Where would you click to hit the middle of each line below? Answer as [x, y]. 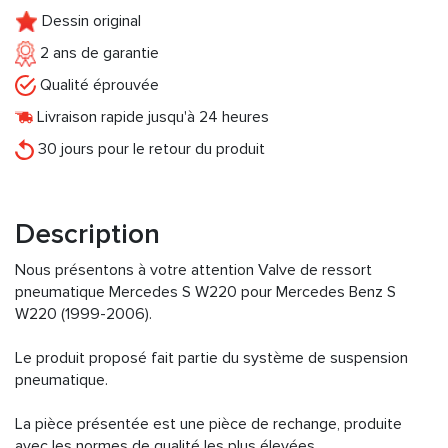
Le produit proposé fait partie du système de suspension [211, 357]
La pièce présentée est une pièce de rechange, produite [208, 423]
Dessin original [89, 20]
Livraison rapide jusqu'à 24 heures [151, 116]
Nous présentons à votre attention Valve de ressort [193, 269]
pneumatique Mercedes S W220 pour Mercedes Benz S [205, 291]
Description [87, 233]
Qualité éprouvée [97, 84]
